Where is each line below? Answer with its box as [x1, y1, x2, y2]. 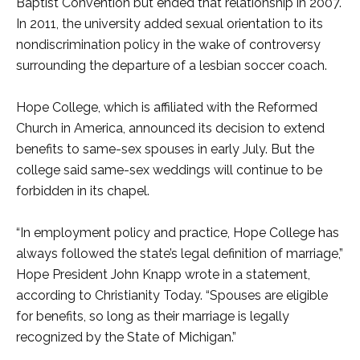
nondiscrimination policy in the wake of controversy [16, 37, 321, 52]
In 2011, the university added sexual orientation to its [16, 16, 323, 31]
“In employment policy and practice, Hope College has [16, 225, 339, 240]
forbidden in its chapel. [16, 183, 149, 198]
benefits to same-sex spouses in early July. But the [16, 141, 314, 157]
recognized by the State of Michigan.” [16, 329, 236, 345]
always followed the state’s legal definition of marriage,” [16, 246, 343, 261]
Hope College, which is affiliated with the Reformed [16, 100, 317, 115]
